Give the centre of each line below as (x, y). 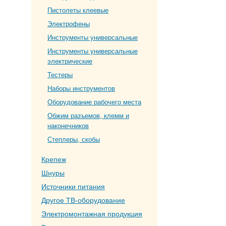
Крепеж (54, 159)
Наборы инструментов (81, 89)
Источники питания (73, 187)
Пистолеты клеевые (78, 10)
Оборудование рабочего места (94, 102)
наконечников (68, 126)
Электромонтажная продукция (92, 214)
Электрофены (69, 24)
